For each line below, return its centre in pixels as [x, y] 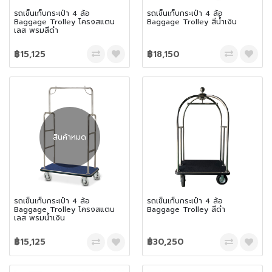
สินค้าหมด [70, 138]
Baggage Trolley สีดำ [186, 210]
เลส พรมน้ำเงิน [39, 218]
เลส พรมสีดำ [36, 30]
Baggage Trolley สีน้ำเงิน [192, 22]
